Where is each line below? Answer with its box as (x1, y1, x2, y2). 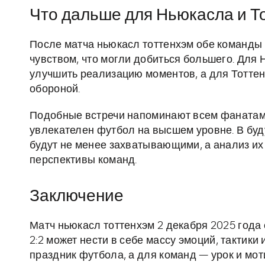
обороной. (30, 84, 80, 95)
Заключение (30, 188, 124, 205)
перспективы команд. (30, 155, 137, 166)
